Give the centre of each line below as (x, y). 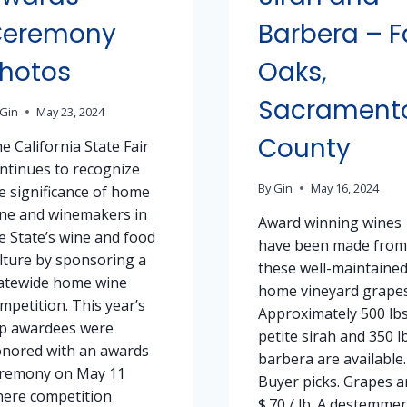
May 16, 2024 (344, 189)
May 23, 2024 (71, 112)
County (304, 148)
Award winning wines (329, 223)
